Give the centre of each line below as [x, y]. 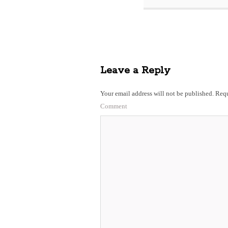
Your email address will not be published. [157, 93]
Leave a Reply [135, 70]
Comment [114, 106]
